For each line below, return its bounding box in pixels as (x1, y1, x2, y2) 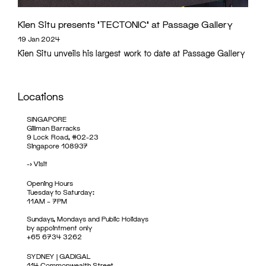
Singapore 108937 (27, 141, 88, 150)
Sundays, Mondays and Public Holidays (27, 214, 148, 223)
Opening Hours (27, 179, 73, 188)
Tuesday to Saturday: (27, 188, 94, 197)
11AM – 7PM (27, 197, 67, 205)
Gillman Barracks (27, 123, 80, 132)
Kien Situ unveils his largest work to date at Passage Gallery (18, 48, 245, 58)
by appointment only (27, 223, 93, 232)
